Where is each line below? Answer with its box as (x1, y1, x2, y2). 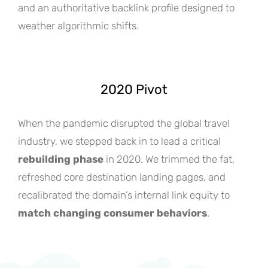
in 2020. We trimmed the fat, (103, 153, 234, 165)
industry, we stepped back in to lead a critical (18, 135, 221, 147)
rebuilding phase (18, 153, 103, 165)
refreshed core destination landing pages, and (18, 170, 226, 183)
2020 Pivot (100, 81, 167, 98)
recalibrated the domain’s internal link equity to (18, 188, 230, 201)
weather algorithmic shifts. (18, 19, 139, 32)
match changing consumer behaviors (18, 206, 207, 219)
